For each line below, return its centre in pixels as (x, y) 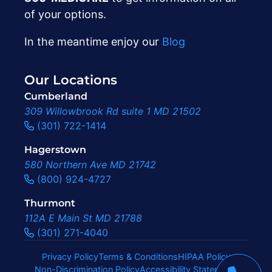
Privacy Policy (70, 256)
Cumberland (56, 96)
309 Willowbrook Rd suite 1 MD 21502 (113, 111)
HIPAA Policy (204, 256)
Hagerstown (55, 149)
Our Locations (71, 80)
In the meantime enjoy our (93, 41)
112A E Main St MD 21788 (83, 218)
